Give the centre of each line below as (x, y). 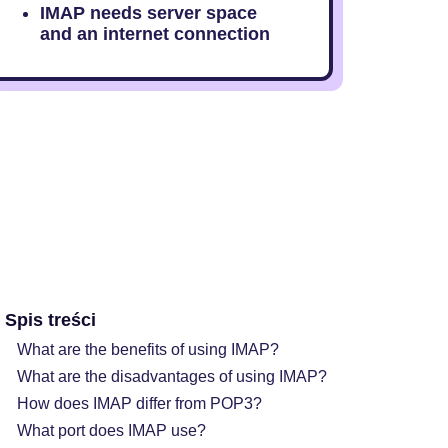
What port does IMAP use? (111, 430)
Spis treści (50, 320)
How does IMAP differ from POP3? (139, 403)
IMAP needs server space (148, 13)
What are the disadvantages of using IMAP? (171, 376)
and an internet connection (154, 34)
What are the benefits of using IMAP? (147, 349)
